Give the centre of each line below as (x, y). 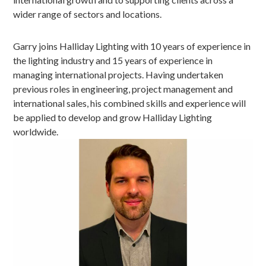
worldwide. (36, 131)
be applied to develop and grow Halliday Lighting (113, 117)
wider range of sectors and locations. (88, 14)
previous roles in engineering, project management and (123, 88)
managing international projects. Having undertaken (118, 74)
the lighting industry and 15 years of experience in (113, 60)
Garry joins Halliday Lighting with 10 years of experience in (132, 46)
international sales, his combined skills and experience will (130, 103)
